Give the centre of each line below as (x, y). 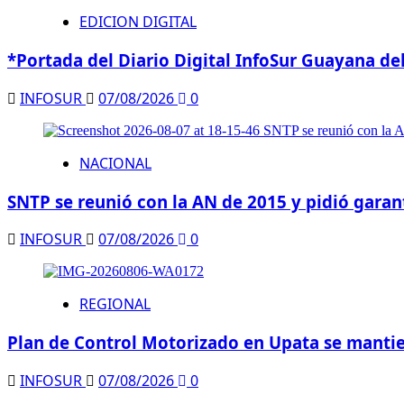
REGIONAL (115, 304)
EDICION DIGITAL (138, 22)
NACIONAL (115, 163)
